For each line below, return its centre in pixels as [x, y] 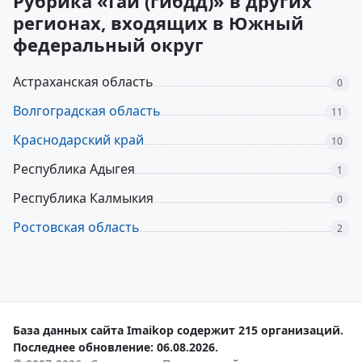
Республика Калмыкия [83, 198]
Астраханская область [83, 82]
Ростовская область [76, 227]
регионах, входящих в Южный [158, 23]
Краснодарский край [78, 140]
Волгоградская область [87, 111]
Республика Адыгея [74, 169]
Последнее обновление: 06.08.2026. [116, 347]
